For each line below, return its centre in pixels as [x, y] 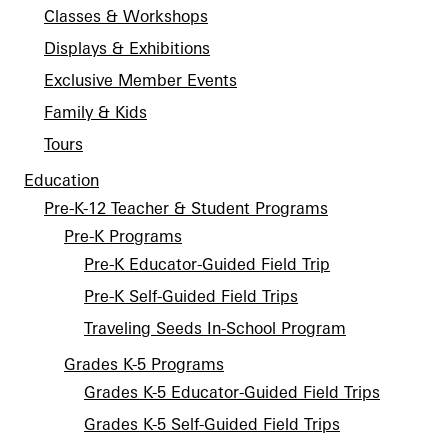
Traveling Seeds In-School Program [215, 328]
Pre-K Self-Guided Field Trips [191, 296]
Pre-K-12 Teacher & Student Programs [186, 208]
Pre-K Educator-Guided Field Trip [207, 264]
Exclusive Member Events [140, 80]
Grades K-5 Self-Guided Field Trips [212, 424]
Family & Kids [95, 112]
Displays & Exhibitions [127, 48]
